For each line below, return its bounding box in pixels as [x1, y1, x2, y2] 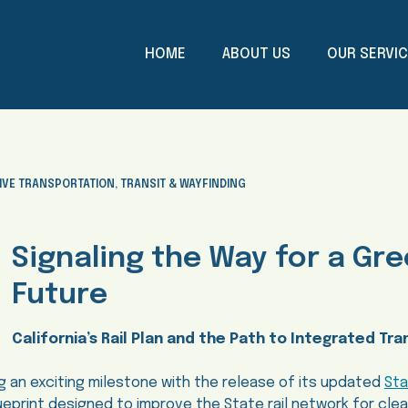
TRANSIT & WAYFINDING [120, 178, 246, 190]
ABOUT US [221, 46, 291, 62]
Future [11, 280, 107, 311]
